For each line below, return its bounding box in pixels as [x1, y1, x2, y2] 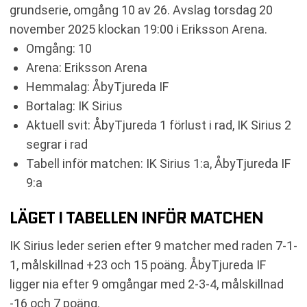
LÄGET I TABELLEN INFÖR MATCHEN [10, 205, 263, 230]
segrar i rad [26, 136, 88, 151]
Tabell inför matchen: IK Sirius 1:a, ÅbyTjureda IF [26, 156, 291, 171]
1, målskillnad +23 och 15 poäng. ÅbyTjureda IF [10, 257, 266, 272]
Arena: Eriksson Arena [26, 60, 147, 75]
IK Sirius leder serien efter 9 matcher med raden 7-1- [10, 238, 297, 253]
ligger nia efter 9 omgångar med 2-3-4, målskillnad [10, 276, 284, 291]
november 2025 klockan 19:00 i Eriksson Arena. [10, 21, 267, 36]
